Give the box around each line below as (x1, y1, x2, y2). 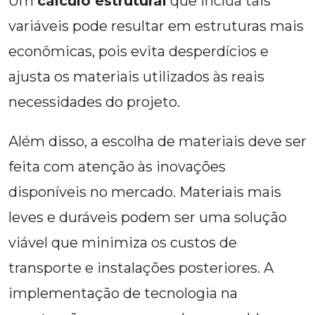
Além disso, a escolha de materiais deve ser (8, 133, 307, 150)
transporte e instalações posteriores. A (8, 259, 274, 277)
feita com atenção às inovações (8, 158, 226, 176)
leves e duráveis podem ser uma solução (8, 209, 287, 226)
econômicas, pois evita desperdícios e (8, 43, 269, 60)
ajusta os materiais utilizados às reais (8, 68, 264, 86)
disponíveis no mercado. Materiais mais (8, 184, 281, 201)
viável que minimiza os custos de (8, 234, 237, 252)
